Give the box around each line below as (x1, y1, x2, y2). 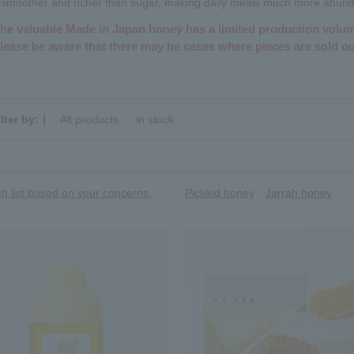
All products (60, 113, 119, 126)
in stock (136, 113, 174, 126)
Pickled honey (185, 186, 254, 199)
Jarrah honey (265, 186, 332, 199)
